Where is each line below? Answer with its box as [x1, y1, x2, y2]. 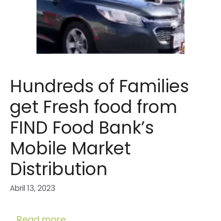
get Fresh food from [9, 94, 177, 119]
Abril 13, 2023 [9, 183, 55, 194]
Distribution [9, 156, 108, 181]
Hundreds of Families [9, 74, 189, 98]
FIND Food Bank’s [9, 115, 154, 140]
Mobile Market [9, 136, 131, 160]
